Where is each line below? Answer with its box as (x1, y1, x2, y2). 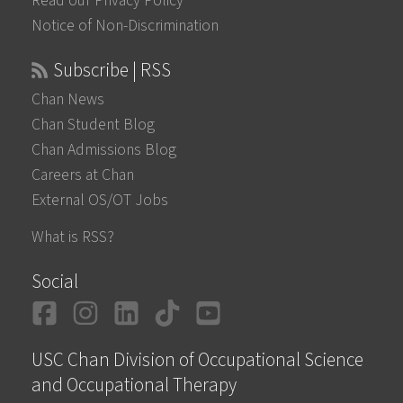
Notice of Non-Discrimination (31, 13, 219, 37)
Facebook (60, 291, 168, 331)
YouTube (224, 291, 320, 331)
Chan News (31, 88, 105, 111)
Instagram (101, 291, 210, 331)
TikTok (183, 291, 256, 331)
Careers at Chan (31, 164, 135, 186)
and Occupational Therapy (31, 371, 237, 399)
